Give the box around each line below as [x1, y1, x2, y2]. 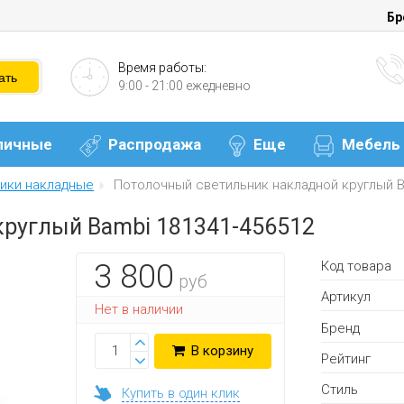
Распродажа [108, 135, 201, 154]
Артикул [321, 289, 371, 306]
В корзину [188, 343, 253, 359]
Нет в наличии [95, 301, 183, 317]
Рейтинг [321, 350, 371, 367]
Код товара [321, 257, 391, 274]
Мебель [342, 135, 400, 154]
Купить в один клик [122, 385, 240, 401]
